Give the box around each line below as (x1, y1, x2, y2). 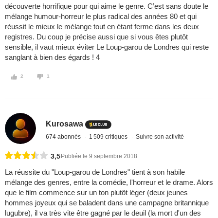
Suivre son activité (136, 133, 184, 140)
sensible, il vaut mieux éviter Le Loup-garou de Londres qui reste (5, 43, 209, 52)
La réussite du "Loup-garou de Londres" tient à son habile (5, 168, 185, 177)
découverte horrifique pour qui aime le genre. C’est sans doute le (5, 2, 208, 11)
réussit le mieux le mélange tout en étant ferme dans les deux (5, 22, 199, 31)
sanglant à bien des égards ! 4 (5, 53, 100, 62)
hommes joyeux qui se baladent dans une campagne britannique (5, 199, 209, 207)
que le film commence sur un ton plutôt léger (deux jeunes (5, 188, 188, 197)
